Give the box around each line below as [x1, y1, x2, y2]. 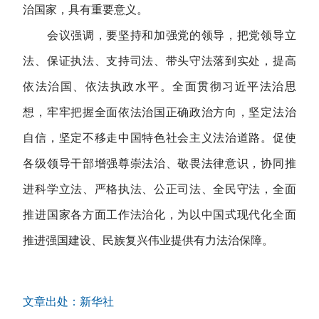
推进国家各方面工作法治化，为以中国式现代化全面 [23, 208, 296, 221]
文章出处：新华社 [23, 295, 115, 308]
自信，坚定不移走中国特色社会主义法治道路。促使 [23, 131, 296, 144]
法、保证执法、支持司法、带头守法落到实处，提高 [23, 54, 296, 67]
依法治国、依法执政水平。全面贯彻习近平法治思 [23, 80, 296, 93]
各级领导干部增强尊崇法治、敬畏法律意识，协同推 [23, 157, 296, 169]
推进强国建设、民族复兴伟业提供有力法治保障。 [23, 234, 274, 246]
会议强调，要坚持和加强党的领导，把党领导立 [23, 28, 296, 41]
